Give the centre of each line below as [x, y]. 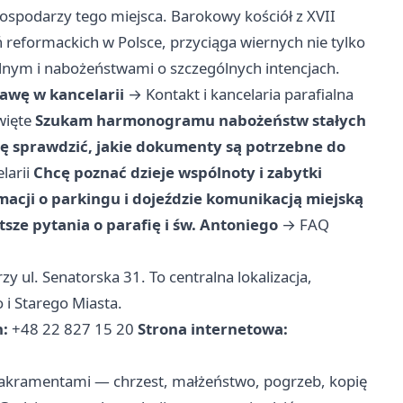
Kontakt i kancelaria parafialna [250, 94]
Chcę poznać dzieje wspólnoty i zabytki [178, 173]
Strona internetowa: [213, 329]
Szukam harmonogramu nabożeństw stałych [201, 121]
